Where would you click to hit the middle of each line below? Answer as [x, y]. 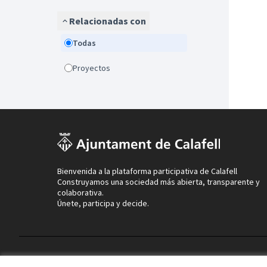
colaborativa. [80, 193]
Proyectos [94, 68]
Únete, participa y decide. [103, 203]
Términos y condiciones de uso [112, 260]
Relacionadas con [108, 21]
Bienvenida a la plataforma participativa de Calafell [147, 171]
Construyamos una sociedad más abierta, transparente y [159, 182]
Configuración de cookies [213, 260]
